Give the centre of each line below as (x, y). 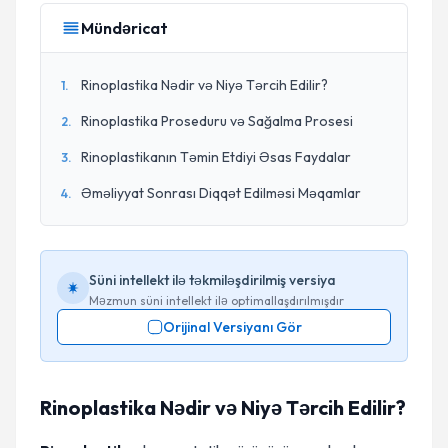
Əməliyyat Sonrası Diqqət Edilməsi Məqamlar (221, 193)
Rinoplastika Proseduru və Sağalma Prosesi (217, 121)
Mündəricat (124, 28)
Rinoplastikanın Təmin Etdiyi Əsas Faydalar (216, 157)
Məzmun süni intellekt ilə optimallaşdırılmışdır (216, 300)
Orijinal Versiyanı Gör (232, 327)
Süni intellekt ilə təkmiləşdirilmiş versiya (212, 280)
